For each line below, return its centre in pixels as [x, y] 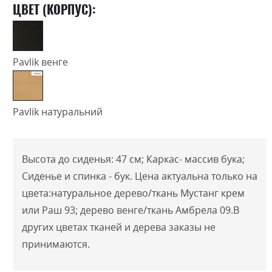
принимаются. [56, 244]
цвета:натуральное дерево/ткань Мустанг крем [133, 193]
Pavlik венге [40, 62]
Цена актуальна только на [196, 176]
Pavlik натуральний [58, 111]
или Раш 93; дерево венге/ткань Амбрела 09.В [131, 210]
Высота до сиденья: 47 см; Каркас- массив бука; [133, 159]
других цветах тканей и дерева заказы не [119, 227]
